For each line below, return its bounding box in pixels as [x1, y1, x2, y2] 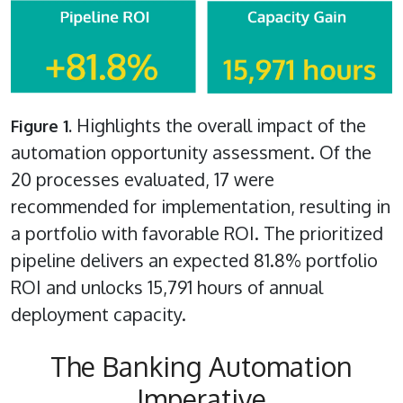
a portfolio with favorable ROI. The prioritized [11, 221, 383, 246]
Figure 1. [11, 116, 72, 137]
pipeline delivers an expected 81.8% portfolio [11, 248, 378, 273]
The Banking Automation [50, 349, 353, 384]
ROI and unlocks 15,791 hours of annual [11, 275, 323, 300]
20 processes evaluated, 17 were [11, 167, 274, 192]
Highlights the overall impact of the [72, 113, 366, 138]
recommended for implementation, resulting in [11, 194, 390, 219]
